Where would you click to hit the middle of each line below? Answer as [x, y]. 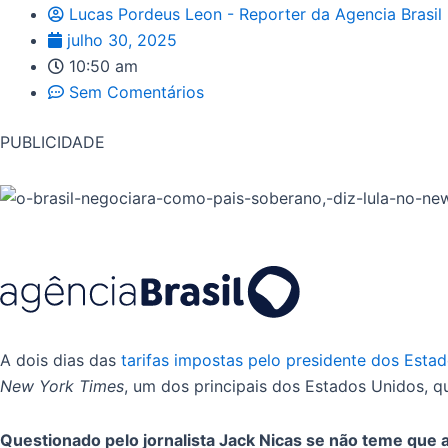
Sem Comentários [136, 91]
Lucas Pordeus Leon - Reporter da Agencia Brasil [255, 13]
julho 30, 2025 [122, 39]
